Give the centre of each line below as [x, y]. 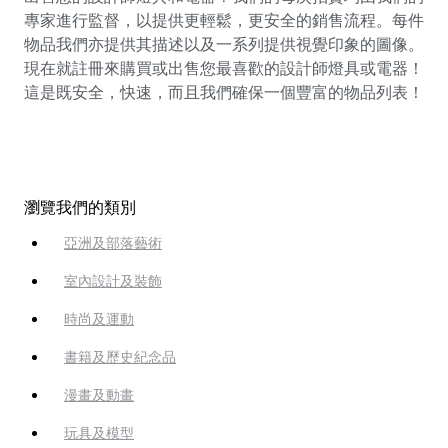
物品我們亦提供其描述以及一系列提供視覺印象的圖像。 [224, 44]
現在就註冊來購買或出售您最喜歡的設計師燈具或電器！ [224, 68]
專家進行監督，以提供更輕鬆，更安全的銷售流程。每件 [224, 20]
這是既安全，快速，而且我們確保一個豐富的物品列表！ [224, 92]
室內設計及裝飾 [113, 281]
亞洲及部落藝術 [113, 243]
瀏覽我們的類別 [80, 208]
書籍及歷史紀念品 [120, 357]
